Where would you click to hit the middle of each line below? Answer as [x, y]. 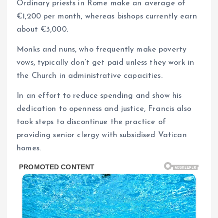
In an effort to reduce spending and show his [99, 96]
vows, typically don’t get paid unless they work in [106, 63]
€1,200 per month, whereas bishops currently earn [107, 16]
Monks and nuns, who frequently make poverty [102, 50]
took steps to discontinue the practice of [91, 122]
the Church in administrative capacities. [90, 76]
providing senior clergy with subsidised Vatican [102, 136]
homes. [29, 149]
